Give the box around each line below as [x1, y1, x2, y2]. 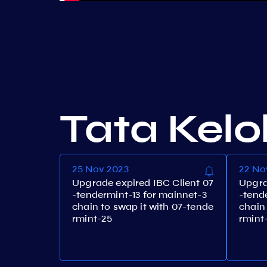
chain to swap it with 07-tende [72, 201, 214, 212]
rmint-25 [72, 213, 113, 224]
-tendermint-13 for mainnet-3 [72, 189, 207, 200]
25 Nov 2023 [72, 163, 129, 175]
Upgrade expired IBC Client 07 [72, 177, 213, 188]
